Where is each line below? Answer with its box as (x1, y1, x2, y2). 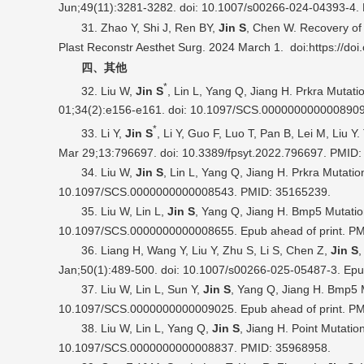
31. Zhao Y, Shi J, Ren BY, (81, 20, 215, 34)
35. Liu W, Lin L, (81, 205, 167, 218)
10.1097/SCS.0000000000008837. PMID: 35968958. (58, 341, 331, 354)
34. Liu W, (81, 166, 136, 179)
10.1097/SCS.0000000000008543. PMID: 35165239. (58, 185, 331, 198)
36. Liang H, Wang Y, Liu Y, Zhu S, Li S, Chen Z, (81, 244, 331, 257)
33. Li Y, (81, 127, 125, 140)
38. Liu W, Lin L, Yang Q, (81, 322, 212, 335)
